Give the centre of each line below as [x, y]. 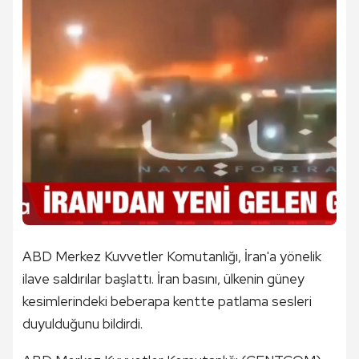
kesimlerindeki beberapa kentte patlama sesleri [167, 301]
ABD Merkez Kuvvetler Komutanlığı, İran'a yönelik [172, 256]
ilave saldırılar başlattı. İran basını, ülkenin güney [163, 279]
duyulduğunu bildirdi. [83, 324]
